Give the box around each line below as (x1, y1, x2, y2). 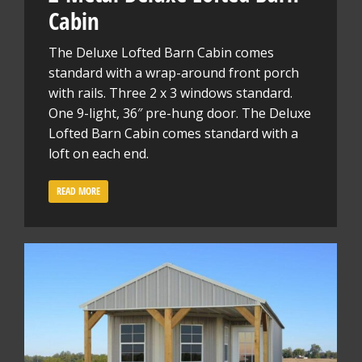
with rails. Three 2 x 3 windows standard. (48, 84, 293, 102)
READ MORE (57, 184, 100, 198)
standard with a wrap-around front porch (48, 64, 299, 82)
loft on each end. (48, 145, 149, 162)
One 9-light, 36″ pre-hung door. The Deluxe (48, 104, 311, 122)
